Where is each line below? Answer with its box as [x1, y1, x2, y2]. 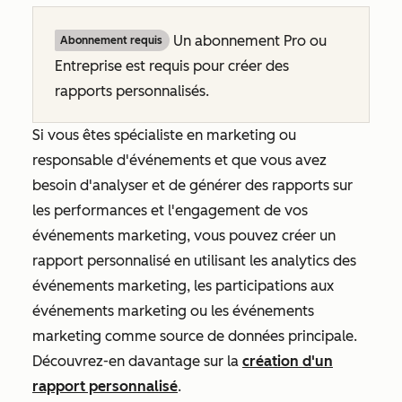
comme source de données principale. [105, 327, 357, 345]
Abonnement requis [60, 33, 162, 47]
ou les [187, 301, 232, 319]
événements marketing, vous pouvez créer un [32, 226, 336, 244]
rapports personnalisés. [55, 82, 213, 100]
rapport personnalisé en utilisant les [32, 251, 271, 269]
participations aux [215, 276, 334, 294]
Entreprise [55, 57, 126, 74]
